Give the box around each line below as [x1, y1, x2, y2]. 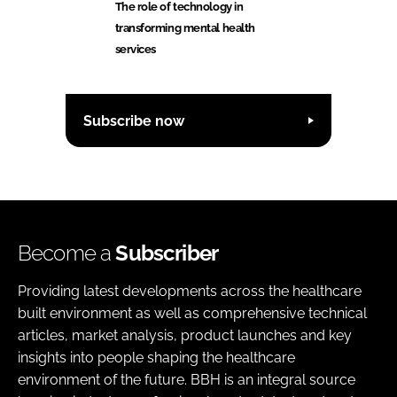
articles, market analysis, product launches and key [18, 327, 352, 345]
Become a [18, 240, 116, 267]
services [114, 43, 156, 57]
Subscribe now [83, 112, 184, 129]
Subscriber [115, 240, 219, 267]
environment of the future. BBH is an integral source [18, 371, 355, 389]
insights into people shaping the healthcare [18, 349, 295, 367]
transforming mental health [114, 21, 255, 35]
